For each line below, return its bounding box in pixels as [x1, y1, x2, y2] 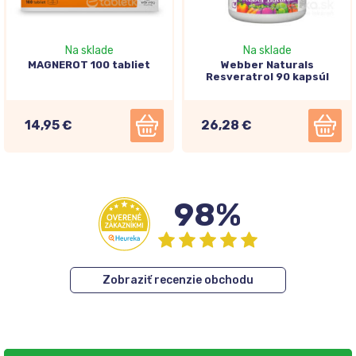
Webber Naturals [220, 58, 314, 71]
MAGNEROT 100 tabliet [28, 58, 150, 71]
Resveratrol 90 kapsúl [205, 70, 329, 83]
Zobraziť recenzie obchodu [102, 273, 253, 287]
